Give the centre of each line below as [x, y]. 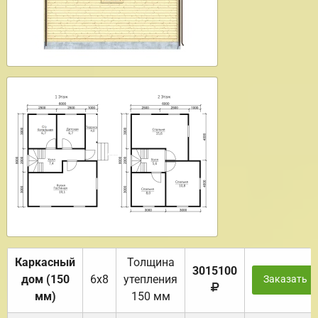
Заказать [285, 280]
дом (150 [45, 280]
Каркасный [45, 263]
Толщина [150, 263]
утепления [150, 280]
